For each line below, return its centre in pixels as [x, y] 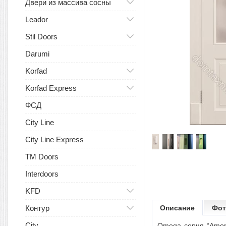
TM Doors [42, 157]
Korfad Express [51, 88]
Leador [37, 19]
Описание [177, 208]
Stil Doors [41, 37]
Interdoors [42, 174]
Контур [37, 208]
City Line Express [54, 139]
